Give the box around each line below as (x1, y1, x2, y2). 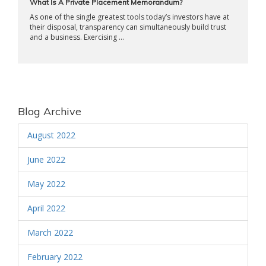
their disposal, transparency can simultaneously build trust (30, 22, 226, 32)
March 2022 (27, 227, 73, 238)
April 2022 (27, 202, 65, 214)
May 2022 (27, 178, 65, 189)
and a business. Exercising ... (30, 32, 124, 42)
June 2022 (27, 154, 65, 165)
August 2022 (27, 129, 75, 141)
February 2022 (27, 251, 83, 262)
